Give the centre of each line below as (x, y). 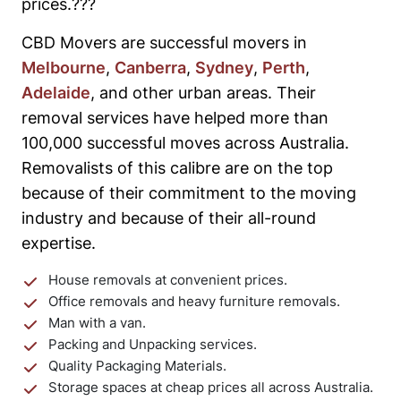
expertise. (59, 243)
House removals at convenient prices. (168, 280)
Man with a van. (97, 323)
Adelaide (56, 93)
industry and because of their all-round (169, 218)
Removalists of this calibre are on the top (177, 168)
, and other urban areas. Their (203, 93)
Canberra (150, 68)
